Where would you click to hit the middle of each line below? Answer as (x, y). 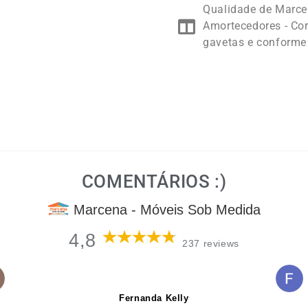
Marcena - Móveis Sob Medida (167, 210)
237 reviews (211, 243)
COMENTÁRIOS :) (154, 182)
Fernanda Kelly (154, 298)
